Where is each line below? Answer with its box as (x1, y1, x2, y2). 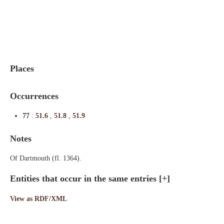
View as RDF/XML (10, 195, 67, 202)
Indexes (5, 6, 26, 12)
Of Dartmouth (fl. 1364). (10, 154, 81, 162)
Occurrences (10, 91, 58, 101)
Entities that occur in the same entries (10, 173, 159, 183)
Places (10, 63, 34, 73)
